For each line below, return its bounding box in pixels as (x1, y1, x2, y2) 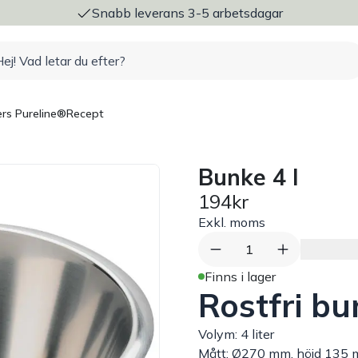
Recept (66, 106, 104, 121)
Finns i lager (205, 268, 276, 284)
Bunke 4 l (198, 163, 298, 191)
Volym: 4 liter (198, 326, 274, 342)
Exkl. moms (198, 214, 265, 230)
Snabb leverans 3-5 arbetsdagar (91, 5, 283, 21)
